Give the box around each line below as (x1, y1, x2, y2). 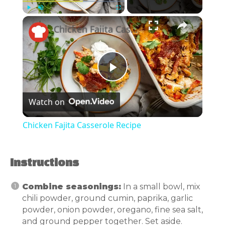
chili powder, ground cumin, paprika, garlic (22, 193, 193, 203)
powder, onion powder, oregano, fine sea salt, (22, 204, 203, 214)
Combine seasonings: (22, 181, 121, 191)
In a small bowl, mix (121, 181, 200, 191)
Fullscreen (118, 16, 137, 21)
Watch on (28, 96, 65, 107)
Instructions (10, 158, 79, 168)
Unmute (40, 16, 54, 21)
